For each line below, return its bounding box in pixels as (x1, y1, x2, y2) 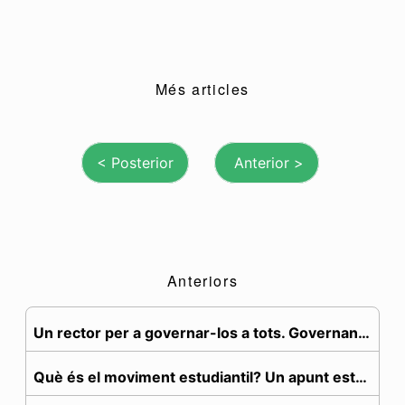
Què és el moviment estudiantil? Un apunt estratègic (355, 368, 367, 387)
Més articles (155, 79, 250, 100)
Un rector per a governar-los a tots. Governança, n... (358, 324, 370, 343)
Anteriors (166, 270, 239, 292)
